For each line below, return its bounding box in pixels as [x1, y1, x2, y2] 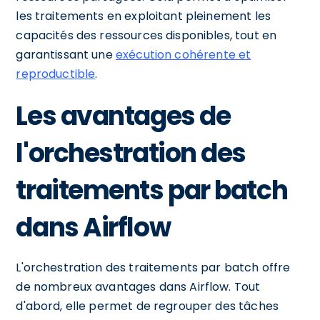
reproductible [16, 65, 96, 82]
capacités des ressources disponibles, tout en [16, 26, 277, 44]
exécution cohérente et [115, 46, 251, 63]
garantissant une [16, 46, 116, 63]
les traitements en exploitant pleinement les [16, 7, 271, 24]
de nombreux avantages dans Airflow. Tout [16, 278, 261, 295]
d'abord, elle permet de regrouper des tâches [16, 297, 279, 314]
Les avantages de [16, 97, 231, 134]
